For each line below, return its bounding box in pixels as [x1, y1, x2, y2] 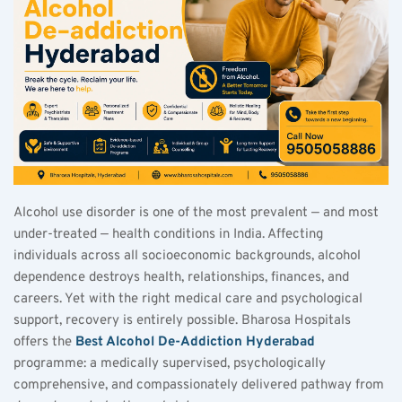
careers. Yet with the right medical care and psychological [13, 290, 363, 308]
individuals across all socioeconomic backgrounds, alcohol [13, 247, 361, 265]
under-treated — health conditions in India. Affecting [13, 225, 323, 243]
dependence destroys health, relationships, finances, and [13, 268, 349, 286]
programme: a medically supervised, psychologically [13, 354, 326, 372]
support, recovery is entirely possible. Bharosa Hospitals [13, 311, 351, 329]
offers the [13, 333, 75, 351]
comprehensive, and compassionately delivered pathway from [13, 376, 384, 394]
